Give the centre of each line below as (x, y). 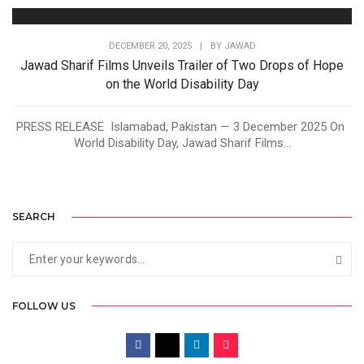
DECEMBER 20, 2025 (150, 46)
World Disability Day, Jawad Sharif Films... (182, 143)
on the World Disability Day (182, 84)
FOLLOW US (44, 305)
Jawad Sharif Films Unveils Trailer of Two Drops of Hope (182, 66)
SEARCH (34, 217)
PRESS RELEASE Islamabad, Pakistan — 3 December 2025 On (182, 127)
